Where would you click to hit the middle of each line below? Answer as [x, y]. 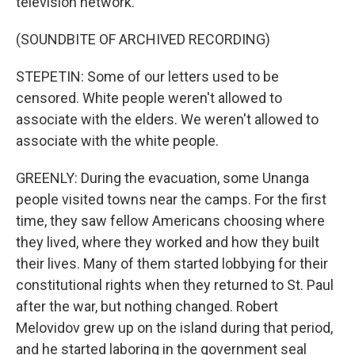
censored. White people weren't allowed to [149, 98]
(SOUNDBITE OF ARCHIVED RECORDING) [143, 39]
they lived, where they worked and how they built [168, 242]
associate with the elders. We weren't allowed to [167, 119]
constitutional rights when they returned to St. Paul [175, 285]
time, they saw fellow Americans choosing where [170, 221]
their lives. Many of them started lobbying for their [172, 263]
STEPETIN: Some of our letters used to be [147, 76]
